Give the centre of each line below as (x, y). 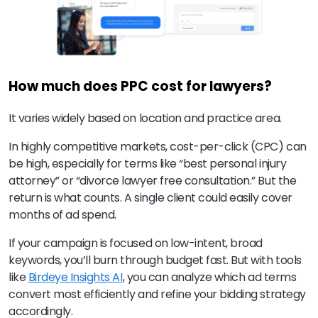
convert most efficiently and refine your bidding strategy (157, 294)
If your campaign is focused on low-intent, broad (136, 243)
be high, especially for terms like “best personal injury (148, 163)
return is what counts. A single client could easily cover (150, 197)
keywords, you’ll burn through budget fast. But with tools (155, 260)
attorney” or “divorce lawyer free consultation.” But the (153, 180)
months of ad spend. (62, 214)
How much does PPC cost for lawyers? (140, 87)
